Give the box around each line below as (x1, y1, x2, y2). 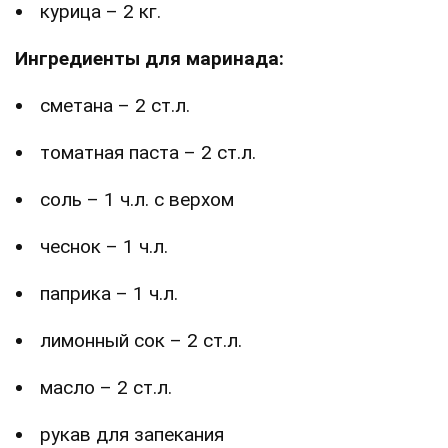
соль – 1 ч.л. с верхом (40, 187, 234, 211)
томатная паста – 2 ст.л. (40, 140, 256, 164)
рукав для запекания (40, 422, 224, 446)
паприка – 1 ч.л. (40, 281, 178, 305)
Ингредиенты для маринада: (15, 46, 284, 70)
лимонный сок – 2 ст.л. (40, 328, 242, 352)
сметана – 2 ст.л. (40, 93, 190, 117)
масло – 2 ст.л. (40, 375, 172, 399)
